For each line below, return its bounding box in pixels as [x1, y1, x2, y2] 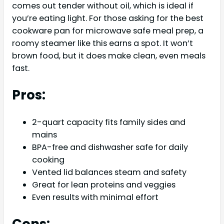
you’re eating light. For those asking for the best [12, 12, 203, 24]
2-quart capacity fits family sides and [32, 116, 185, 128]
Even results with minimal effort [32, 191, 158, 203]
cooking [32, 154, 64, 166]
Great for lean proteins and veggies [32, 179, 175, 191]
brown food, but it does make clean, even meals [12, 50, 205, 62]
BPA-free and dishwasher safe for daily [32, 141, 188, 153]
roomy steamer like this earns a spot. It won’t [12, 37, 193, 49]
